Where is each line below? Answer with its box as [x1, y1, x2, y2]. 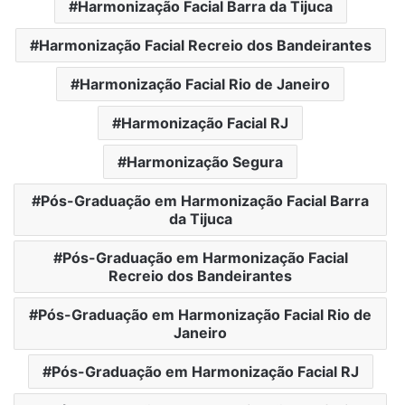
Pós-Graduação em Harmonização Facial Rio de [38, 305, 372, 324]
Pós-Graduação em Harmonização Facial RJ [51, 362, 359, 381]
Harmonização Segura [127, 152, 283, 171]
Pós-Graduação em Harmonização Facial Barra [41, 191, 369, 210]
